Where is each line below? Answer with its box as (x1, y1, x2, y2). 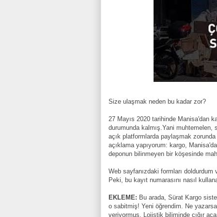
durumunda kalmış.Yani (108, 124, 176, 132)
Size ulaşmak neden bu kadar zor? (108, 98, 206, 106)
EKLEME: (108, 194, 137, 201)
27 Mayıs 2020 (108, 115, 150, 123)
